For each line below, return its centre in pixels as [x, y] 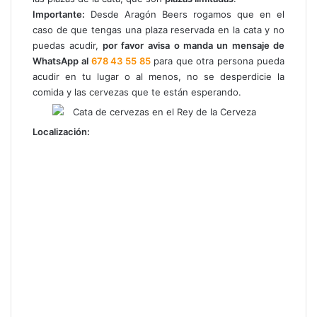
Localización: [61, 131]
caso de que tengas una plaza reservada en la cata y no [158, 29]
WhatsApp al [62, 60]
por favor [121, 45]
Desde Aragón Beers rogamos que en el [185, 14]
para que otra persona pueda [219, 60]
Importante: [59, 14]
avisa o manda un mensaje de [217, 45]
